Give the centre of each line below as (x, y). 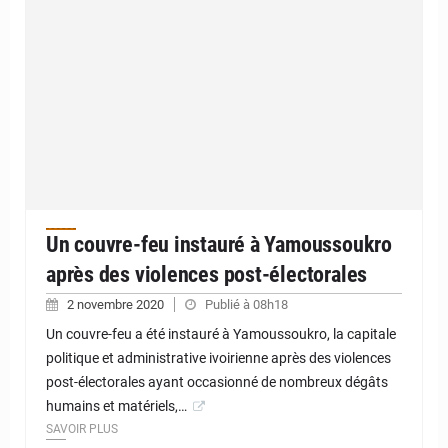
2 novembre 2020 (117, 304)
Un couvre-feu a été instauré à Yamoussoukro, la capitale (221, 333)
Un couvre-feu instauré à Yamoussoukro (219, 244)
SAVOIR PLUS (82, 428)
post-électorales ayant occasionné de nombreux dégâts (217, 381)
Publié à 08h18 (246, 304)
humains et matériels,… (116, 405)
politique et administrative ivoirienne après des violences (218, 357)
